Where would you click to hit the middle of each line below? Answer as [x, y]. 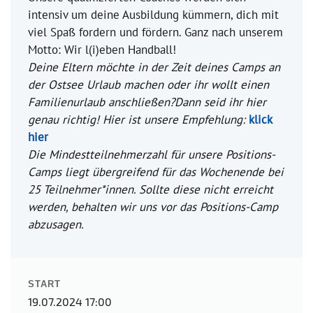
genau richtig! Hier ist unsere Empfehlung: [137, 119]
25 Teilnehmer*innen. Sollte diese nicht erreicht [151, 189]
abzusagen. [56, 224]
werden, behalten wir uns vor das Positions [137, 206]
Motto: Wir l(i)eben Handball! [102, 49]
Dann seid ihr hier [220, 102]
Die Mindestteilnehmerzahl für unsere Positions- [152, 154]
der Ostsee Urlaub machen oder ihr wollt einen [148, 84]
